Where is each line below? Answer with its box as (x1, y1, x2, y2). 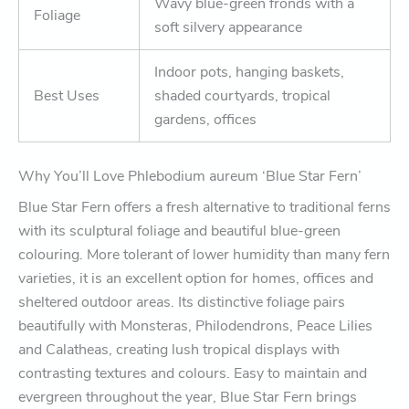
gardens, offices (154, 109, 257, 130)
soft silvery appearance (154, 16, 302, 37)
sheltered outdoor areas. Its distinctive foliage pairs (18, 291, 345, 312)
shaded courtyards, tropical (154, 85, 330, 106)
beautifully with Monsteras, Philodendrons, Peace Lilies (18, 315, 372, 336)
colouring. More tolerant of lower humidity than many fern (18, 244, 390, 265)
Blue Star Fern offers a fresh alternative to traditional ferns (18, 196, 391, 217)
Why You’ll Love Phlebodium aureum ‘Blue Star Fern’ (18, 165, 362, 186)
